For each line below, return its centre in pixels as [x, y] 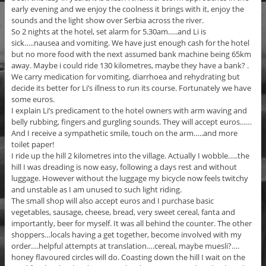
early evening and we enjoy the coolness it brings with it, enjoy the [127, 9]
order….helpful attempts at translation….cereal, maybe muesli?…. [125, 246]
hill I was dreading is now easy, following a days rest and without [124, 167]
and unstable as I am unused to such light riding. [96, 190]
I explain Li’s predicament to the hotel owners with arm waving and [129, 111]
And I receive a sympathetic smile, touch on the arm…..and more [124, 133]
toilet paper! [32, 145]
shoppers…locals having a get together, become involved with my [126, 235]
